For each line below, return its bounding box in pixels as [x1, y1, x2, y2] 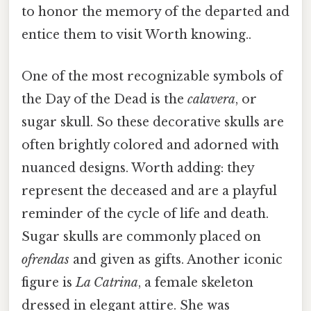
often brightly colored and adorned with [22, 137, 279, 153]
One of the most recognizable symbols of [22, 68, 283, 84]
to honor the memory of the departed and [22, 4, 289, 20]
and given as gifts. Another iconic [69, 251, 283, 267]
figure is [22, 274, 76, 290]
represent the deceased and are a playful [22, 183, 277, 199]
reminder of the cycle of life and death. [22, 205, 269, 221]
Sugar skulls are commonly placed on [22, 228, 261, 244]
